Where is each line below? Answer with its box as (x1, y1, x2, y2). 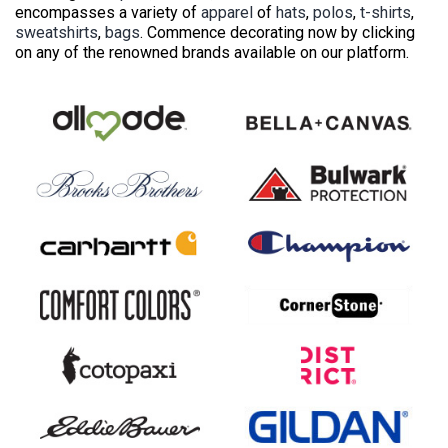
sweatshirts (15, 22, 98, 42)
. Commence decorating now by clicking (140, 22, 415, 42)
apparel (201, 2, 253, 22)
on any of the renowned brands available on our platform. (15, 42, 409, 62)
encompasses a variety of (15, 2, 201, 22)
